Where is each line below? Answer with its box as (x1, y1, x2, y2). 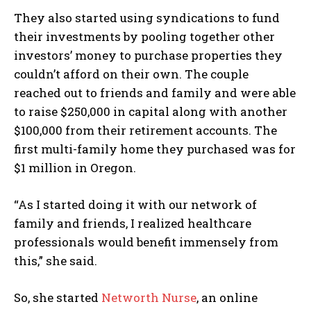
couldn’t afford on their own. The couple (14, 66, 249, 83)
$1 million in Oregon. (14, 160, 136, 176)
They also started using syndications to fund (14, 10, 280, 26)
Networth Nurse (101, 289, 196, 306)
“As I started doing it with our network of (14, 196, 257, 213)
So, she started (14, 289, 101, 306)
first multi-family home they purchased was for (14, 141, 296, 158)
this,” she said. (14, 253, 97, 269)
